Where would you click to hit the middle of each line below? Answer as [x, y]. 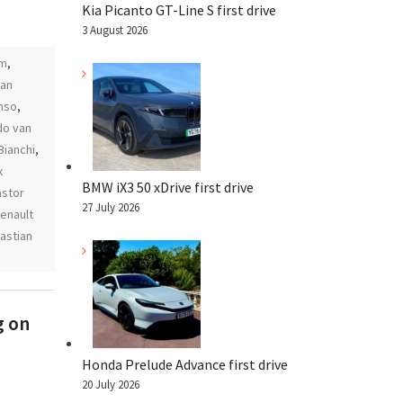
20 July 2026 [111, 384]
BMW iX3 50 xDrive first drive [168, 187]
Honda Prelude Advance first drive [185, 364]
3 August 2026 [115, 30]
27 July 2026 [111, 207]
